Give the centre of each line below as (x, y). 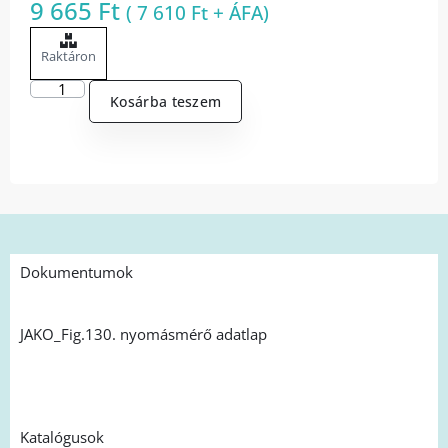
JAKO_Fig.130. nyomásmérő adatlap (143, 333)
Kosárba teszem (166, 102)
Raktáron (68, 56)
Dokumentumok (76, 271)
